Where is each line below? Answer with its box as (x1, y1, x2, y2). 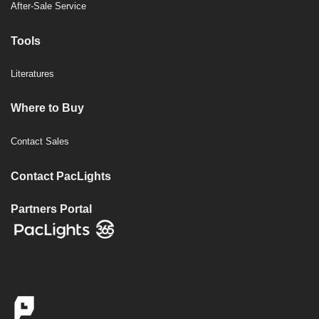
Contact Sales (11, 136, 69, 147)
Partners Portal (11, 202, 92, 215)
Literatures (11, 68, 54, 80)
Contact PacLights (11, 170, 111, 183)
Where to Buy (11, 102, 84, 115)
